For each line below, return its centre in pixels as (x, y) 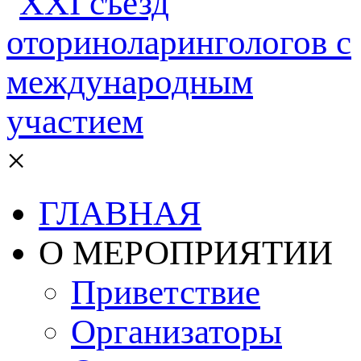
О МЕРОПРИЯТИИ (186, 253)
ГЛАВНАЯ (120, 214)
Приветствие (166, 293)
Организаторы (176, 332)
